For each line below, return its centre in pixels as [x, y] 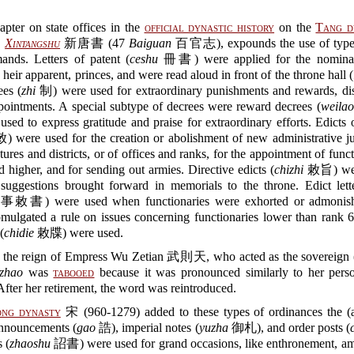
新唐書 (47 [95, 43]
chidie [19, 233]
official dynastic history [209, 27]
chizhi [288, 169]
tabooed [74, 272]
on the [295, 27]
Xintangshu [33, 43]
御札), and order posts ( [289, 328]
